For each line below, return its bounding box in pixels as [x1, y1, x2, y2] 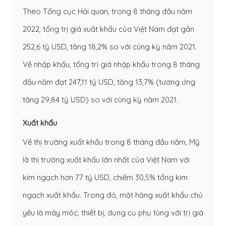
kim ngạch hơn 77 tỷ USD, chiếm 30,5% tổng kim [23, 172, 188, 182]
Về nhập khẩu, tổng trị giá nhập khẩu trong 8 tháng [23, 59, 200, 69]
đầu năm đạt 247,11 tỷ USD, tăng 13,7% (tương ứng [23, 77, 195, 87]
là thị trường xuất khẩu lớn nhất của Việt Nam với [23, 154, 190, 164]
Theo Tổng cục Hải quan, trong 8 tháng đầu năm [23, 6, 192, 16]
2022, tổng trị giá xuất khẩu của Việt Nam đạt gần [23, 24, 194, 34]
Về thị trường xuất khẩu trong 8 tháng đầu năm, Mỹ [23, 137, 200, 147]
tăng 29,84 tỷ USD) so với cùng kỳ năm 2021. [23, 94, 178, 104]
